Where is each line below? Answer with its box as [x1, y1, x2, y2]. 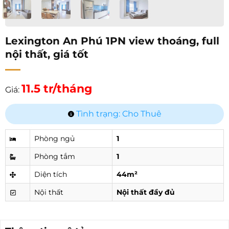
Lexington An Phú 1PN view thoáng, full [5, 34, 219, 47]
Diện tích [34, 169, 67, 179]
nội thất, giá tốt [5, 48, 88, 60]
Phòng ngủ [34, 133, 75, 143]
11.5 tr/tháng [21, 81, 92, 96]
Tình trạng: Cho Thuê [74, 108, 162, 119]
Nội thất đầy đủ [117, 187, 175, 197]
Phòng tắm [34, 151, 75, 161]
